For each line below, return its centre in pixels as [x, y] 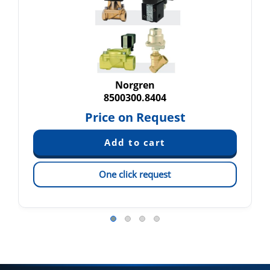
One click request [135, 174]
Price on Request [135, 118]
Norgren [135, 85]
